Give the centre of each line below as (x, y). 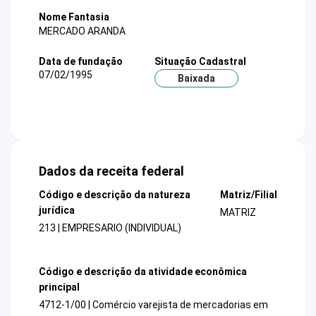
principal (59, 287)
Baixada (196, 78)
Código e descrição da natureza (115, 195)
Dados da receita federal (111, 171)
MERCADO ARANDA (82, 31)
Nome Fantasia (74, 17)
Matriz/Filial (248, 195)
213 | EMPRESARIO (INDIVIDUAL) (110, 228)
